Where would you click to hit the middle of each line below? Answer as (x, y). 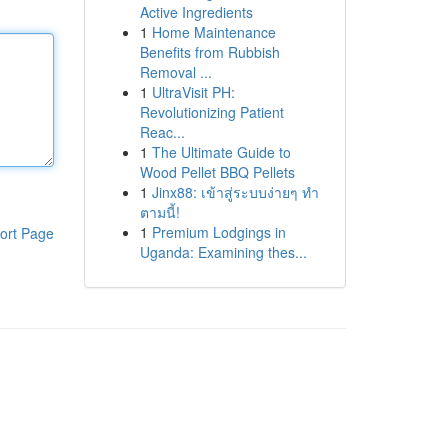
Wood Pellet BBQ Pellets (217, 172)
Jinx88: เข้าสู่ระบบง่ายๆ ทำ (235, 192)
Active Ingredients (196, 12)
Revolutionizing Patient (211, 112)
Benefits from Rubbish (209, 52)
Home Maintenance (213, 32)
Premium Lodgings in (218, 232)
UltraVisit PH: (193, 92)
